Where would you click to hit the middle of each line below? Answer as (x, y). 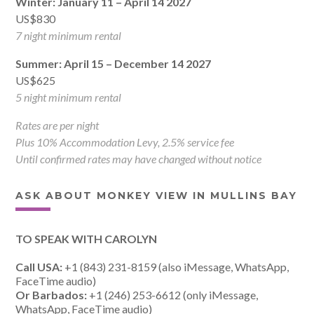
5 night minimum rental (69, 97)
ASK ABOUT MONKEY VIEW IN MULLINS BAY (157, 196)
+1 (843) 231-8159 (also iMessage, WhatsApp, (176, 267)
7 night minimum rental (69, 36)
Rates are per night (57, 125)
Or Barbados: (52, 295)
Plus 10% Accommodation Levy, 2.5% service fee (125, 142)
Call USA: (39, 267)
